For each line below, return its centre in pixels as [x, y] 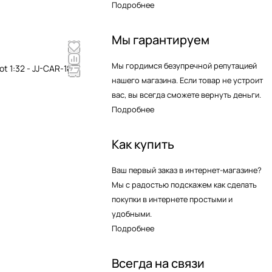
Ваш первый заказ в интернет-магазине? [187, 170]
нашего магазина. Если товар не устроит [187, 80]
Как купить [143, 144]
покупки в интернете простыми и [172, 199]
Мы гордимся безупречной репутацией [184, 66]
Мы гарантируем [161, 40]
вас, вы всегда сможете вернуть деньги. [186, 95]
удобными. [132, 214]
